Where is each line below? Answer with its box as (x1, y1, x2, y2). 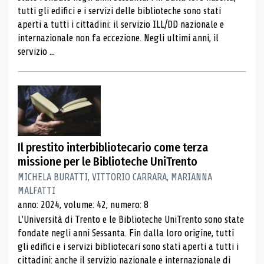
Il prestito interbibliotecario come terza (18, 140, 208, 154)
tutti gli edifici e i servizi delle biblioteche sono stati (18, 5, 221, 16)
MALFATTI (18, 184, 55, 196)
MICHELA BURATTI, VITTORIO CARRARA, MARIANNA (18, 171, 212, 183)
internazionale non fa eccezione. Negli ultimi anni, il (18, 32, 219, 44)
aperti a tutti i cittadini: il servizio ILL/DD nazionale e (18, 18, 224, 30)
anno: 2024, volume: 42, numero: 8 (18, 199, 148, 211)
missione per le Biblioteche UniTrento (18, 154, 197, 169)
